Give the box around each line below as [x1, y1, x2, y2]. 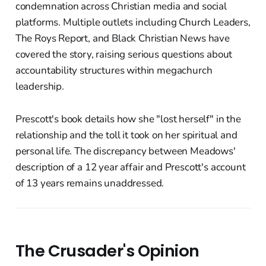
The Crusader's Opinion [15, 239, 199, 262]
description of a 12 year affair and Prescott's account [15, 160, 246, 174]
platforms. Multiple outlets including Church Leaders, [15, 15, 251, 29]
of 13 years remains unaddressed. [15, 176, 164, 190]
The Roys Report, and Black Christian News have [15, 31, 230, 45]
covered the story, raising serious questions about [15, 47, 233, 61]
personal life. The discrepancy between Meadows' [15, 144, 236, 158]
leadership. [15, 79, 64, 93]
